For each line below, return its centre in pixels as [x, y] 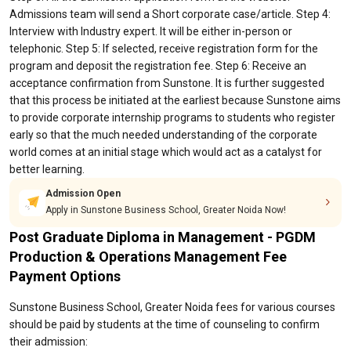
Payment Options [65, 276]
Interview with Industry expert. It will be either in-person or [151, 31]
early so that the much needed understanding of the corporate [163, 135]
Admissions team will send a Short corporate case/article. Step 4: [170, 14]
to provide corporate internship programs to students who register [172, 118]
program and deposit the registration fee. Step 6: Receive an [158, 66]
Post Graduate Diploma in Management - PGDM [163, 237]
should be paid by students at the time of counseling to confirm [165, 324]
